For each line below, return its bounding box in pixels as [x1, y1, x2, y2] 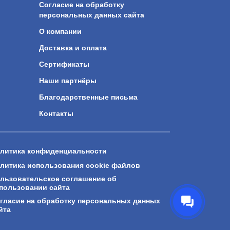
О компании [39, 27, 82, 35]
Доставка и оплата [39, 44, 107, 52]
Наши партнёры [39, 76, 97, 85]
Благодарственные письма [39, 93, 138, 101]
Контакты [39, 109, 73, 118]
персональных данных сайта [39, 11, 144, 19]
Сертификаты [39, 60, 89, 68]
